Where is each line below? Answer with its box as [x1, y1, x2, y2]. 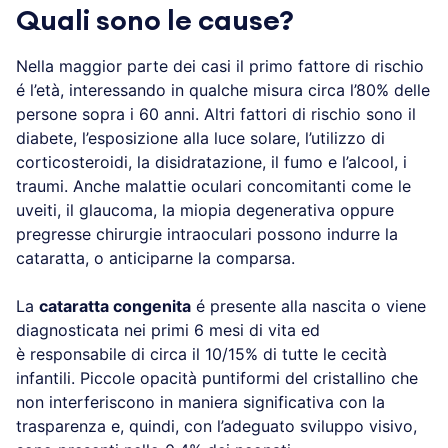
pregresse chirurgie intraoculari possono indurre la [16, 223, 398, 244]
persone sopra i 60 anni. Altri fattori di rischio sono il [16, 103, 416, 124]
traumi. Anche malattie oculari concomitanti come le [16, 175, 411, 196]
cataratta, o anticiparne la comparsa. [16, 247, 295, 268]
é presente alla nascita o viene [191, 295, 426, 316]
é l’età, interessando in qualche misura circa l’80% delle [16, 79, 430, 100]
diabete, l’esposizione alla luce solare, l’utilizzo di [16, 127, 385, 148]
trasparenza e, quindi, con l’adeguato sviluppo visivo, [16, 415, 417, 436]
